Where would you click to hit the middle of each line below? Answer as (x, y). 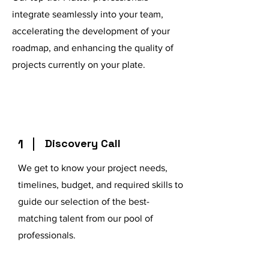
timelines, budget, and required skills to (101, 185)
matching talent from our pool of (86, 218)
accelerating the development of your (91, 31)
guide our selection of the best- (84, 201)
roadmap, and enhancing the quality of (93, 48)
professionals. (47, 235)
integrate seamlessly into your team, (88, 14)
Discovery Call (83, 143)
